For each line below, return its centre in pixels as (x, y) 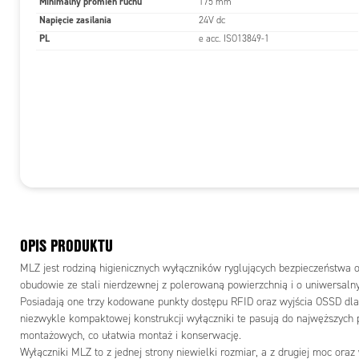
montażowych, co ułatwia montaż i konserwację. (131, 336)
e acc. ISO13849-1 (234, 38)
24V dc (212, 20)
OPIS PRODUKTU (67, 246)
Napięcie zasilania (75, 20)
